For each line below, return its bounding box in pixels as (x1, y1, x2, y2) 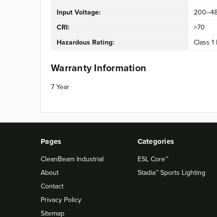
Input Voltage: (56, 7, 101, 17)
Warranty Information (51, 60, 146, 75)
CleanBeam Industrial (41, 154, 104, 164)
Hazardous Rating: (56, 37, 114, 47)
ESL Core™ (137, 154, 168, 164)
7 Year (51, 81, 69, 92)
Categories (137, 136, 174, 147)
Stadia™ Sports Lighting (137, 167, 205, 177)
